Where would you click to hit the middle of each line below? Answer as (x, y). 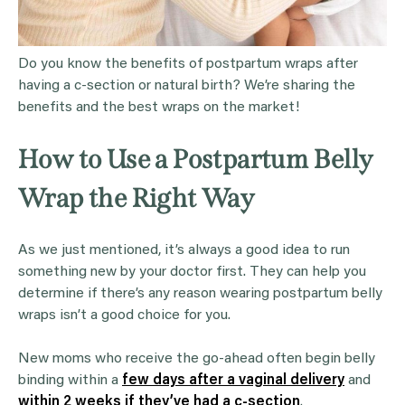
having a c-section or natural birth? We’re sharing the (187, 85)
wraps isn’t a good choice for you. (124, 315)
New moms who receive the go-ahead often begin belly (197, 358)
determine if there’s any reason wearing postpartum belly (200, 293)
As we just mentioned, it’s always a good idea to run (184, 250)
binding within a (70, 380)
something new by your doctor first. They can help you (192, 272)
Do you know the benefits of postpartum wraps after (188, 64)
